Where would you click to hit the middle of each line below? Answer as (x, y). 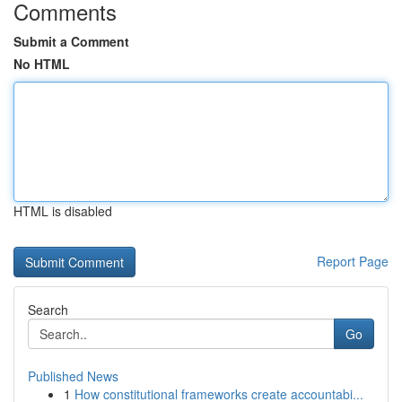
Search (48, 310)
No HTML (42, 64)
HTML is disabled (63, 211)
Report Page (353, 261)
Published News (73, 376)
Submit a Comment (71, 41)
